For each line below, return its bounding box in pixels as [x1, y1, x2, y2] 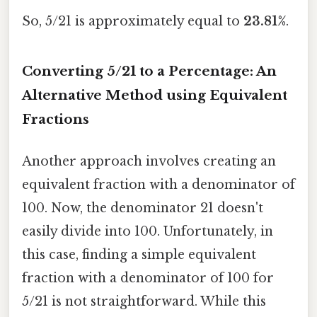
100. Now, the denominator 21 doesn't [22, 200, 263, 217]
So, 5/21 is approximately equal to [22, 13, 243, 30]
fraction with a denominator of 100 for [22, 270, 274, 287]
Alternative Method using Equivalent [22, 87, 287, 104]
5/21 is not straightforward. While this [22, 294, 266, 310]
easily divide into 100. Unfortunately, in [22, 224, 273, 240]
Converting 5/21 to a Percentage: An [22, 63, 277, 80]
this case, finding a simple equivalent [22, 247, 256, 263]
